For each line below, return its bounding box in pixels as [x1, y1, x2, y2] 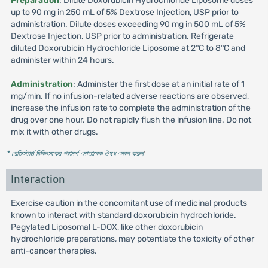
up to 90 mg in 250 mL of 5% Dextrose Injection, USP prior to [10, 7, 239, 17]
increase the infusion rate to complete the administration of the [10, 103, 251, 113]
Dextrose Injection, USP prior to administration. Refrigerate [10, 31, 234, 41]
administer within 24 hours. [10, 55, 114, 65]
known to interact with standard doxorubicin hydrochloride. [10, 210, 236, 220]
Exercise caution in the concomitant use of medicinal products [10, 198, 247, 208]
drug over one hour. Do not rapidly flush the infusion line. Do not [10, 115, 251, 125]
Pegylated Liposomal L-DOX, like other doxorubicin [10, 222, 203, 232]
